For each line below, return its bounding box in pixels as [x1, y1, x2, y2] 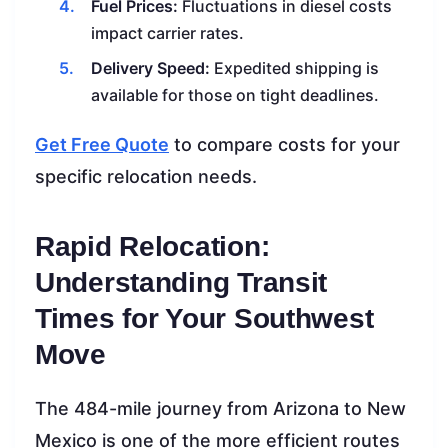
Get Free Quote [35, 133, 169, 155]
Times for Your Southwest [35, 302, 374, 334]
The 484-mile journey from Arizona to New [35, 397, 406, 419]
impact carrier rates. [91, 22, 244, 43]
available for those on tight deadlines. [91, 84, 379, 105]
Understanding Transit [35, 266, 328, 298]
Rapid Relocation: [35, 230, 270, 262]
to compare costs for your [169, 133, 400, 155]
